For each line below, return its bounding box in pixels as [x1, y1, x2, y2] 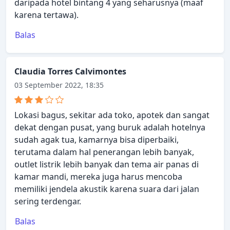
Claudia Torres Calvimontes [14, 66, 126, 78]
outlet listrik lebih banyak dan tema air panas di [14, 159, 199, 170]
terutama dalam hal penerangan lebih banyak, [14, 146, 194, 158]
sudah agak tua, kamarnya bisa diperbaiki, [14, 134, 179, 146]
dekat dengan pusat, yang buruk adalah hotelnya [14, 122, 205, 133]
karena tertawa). [14, 9, 79, 21]
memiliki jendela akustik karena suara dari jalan [14, 183, 199, 195]
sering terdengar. [14, 196, 81, 207]
